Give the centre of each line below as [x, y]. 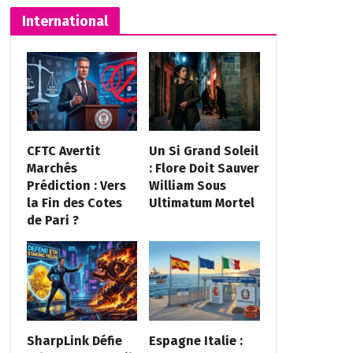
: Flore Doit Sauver [204, 169]
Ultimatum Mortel [202, 203]
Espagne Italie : [196, 340]
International [65, 21]
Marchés [52, 169]
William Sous [188, 186]
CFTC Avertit [63, 151]
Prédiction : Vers [76, 186]
